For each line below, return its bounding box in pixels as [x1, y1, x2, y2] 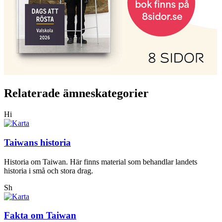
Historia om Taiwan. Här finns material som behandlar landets [4, 157, 197, 166]
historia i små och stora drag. [4, 166, 93, 175]
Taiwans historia [4, 137, 71, 148]
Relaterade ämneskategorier [4, 87, 149, 100]
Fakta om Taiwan [4, 210, 76, 221]
